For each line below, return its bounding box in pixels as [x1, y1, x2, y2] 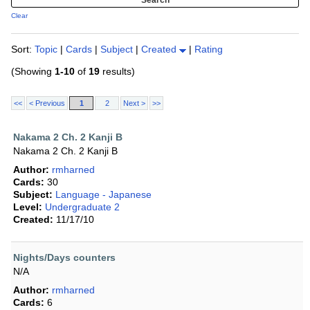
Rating [194, 44, 223, 55]
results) [100, 66, 135, 77]
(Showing [11, 66, 55, 77]
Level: [13, 201, 42, 213]
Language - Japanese [55, 189, 152, 201]
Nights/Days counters [13, 252, 116, 264]
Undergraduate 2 [45, 201, 120, 213]
